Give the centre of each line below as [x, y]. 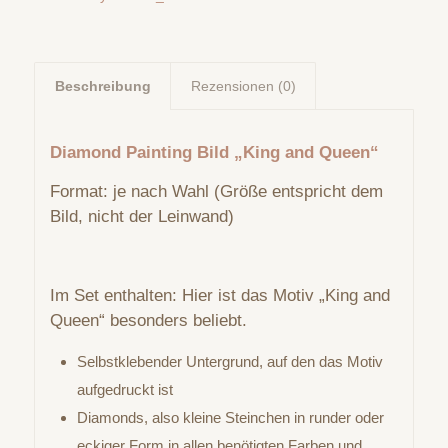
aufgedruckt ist [124, 389]
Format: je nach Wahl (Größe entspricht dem [216, 192]
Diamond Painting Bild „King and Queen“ [214, 152]
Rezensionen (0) [243, 86]
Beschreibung [102, 86]
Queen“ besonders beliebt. [148, 321]
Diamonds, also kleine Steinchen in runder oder [230, 417]
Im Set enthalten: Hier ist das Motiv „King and [219, 296]
